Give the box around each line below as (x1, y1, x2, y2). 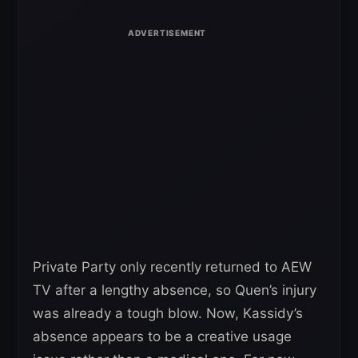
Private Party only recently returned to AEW (33, 258, 312, 275)
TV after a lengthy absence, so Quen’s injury (33, 281, 316, 298)
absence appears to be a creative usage (33, 328, 292, 344)
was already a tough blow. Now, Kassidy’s (33, 304, 303, 321)
